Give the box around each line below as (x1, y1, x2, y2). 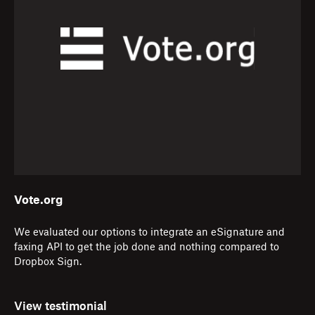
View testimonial (14, 301, 107, 313)
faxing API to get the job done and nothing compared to (14, 243, 279, 253)
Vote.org (14, 195, 63, 207)
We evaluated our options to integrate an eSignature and (14, 228, 285, 238)
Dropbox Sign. (14, 257, 82, 268)
